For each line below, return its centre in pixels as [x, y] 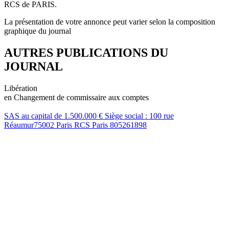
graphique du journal [38, 31]
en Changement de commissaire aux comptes [76, 97]
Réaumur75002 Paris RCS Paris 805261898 [75, 125]
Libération [21, 88]
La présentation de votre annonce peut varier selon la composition [110, 21]
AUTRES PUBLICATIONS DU [86, 52]
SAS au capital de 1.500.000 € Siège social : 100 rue [89, 116]
